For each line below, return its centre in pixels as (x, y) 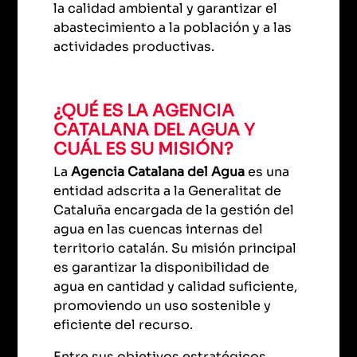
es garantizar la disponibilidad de (162, 268)
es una (267, 172)
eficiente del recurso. (124, 325)
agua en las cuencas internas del (159, 229)
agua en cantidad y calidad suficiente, (176, 287)
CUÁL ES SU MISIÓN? (143, 149)
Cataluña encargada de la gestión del (174, 210)
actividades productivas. (134, 47)
